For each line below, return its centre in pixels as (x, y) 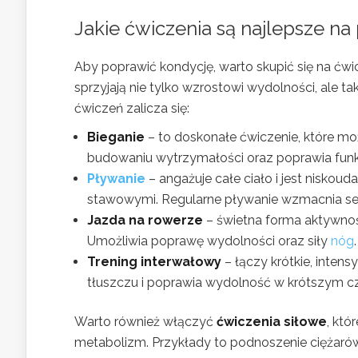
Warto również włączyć (145, 322)
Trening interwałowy (154, 262)
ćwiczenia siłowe (272, 322)
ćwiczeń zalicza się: (132, 108)
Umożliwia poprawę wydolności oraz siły (209, 241)
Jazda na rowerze (145, 220)
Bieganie (116, 137)
